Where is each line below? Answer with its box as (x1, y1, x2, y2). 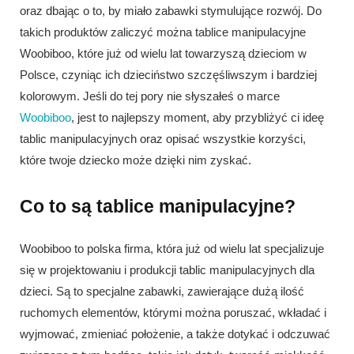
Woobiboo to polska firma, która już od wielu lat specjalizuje (20, 241, 324, 255)
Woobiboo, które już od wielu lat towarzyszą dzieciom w (20, 47, 307, 61)
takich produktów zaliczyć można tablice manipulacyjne (20, 25, 306, 40)
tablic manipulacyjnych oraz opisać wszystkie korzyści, (20, 132, 306, 146)
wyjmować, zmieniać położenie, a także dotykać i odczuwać (20, 326, 330, 341)
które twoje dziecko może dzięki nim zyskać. (20, 153, 251, 168)
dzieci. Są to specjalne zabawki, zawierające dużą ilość (20, 284, 304, 298)
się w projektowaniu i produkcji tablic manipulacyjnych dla (20, 262, 314, 277)
